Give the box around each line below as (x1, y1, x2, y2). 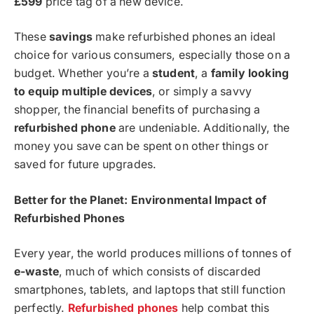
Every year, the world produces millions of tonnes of (14, 247, 292, 261)
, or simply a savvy (152, 85, 252, 99)
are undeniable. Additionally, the (115, 121, 290, 135)
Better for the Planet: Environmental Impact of (14, 193, 267, 207)
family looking (210, 67, 289, 81)
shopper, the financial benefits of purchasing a (14, 103, 261, 117)
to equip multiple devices (14, 85, 152, 99)
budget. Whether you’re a (14, 67, 152, 81)
